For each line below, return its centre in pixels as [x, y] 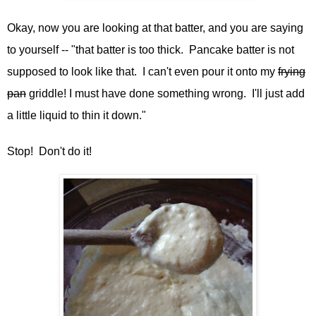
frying [292, 71]
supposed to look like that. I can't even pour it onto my [142, 71]
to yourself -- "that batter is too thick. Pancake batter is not [151, 49]
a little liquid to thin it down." [79, 115]
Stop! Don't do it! [49, 151]
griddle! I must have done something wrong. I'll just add [165, 93]
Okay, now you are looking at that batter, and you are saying [155, 28]
